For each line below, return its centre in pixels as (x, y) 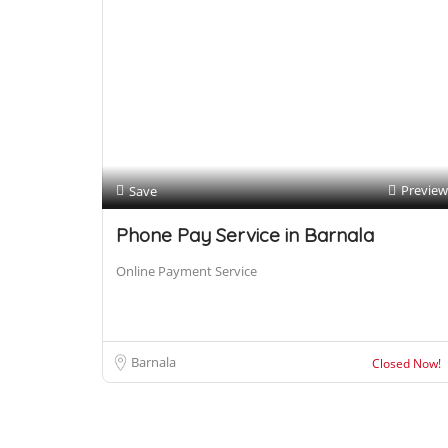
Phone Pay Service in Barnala (245, 235)
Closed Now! (406, 363)
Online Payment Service (186, 271)
